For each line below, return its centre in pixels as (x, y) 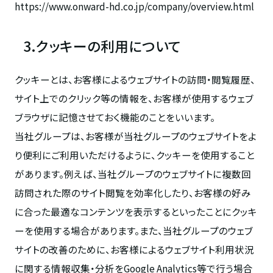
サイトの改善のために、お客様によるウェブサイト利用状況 (134, 250)
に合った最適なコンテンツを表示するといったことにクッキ (136, 212)
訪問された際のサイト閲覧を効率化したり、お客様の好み (133, 193)
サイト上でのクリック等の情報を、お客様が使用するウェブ (134, 98)
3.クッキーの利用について (102, 46)
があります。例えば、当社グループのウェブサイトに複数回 (133, 174)
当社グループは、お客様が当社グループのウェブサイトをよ (135, 136)
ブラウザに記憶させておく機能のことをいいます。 (115, 117)
